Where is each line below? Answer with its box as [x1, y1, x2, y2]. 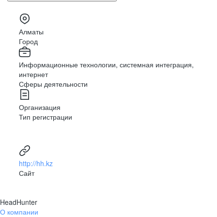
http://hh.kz [19, 158, 53, 169]
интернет [19, 69, 48, 79]
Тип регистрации [19, 112, 72, 122]
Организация [19, 102, 61, 112]
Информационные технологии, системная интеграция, [19, 60, 194, 70]
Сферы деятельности [19, 79, 88, 89]
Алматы [19, 27, 44, 37]
